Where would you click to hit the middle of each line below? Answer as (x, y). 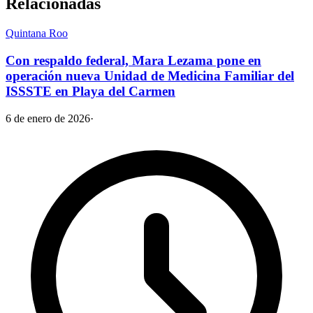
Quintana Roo (37, 34)
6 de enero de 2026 (48, 118)
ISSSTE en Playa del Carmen (90, 91)
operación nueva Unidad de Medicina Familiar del (150, 75)
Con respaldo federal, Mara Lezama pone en (133, 60)
